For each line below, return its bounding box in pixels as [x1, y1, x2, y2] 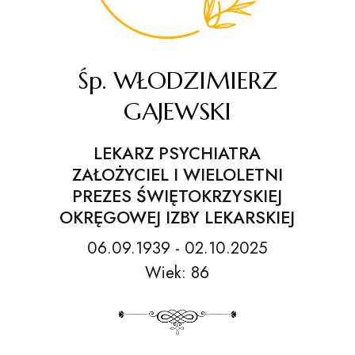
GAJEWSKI [123, 97, 232, 126]
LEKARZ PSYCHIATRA [94, 141, 261, 166]
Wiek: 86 [145, 261, 210, 284]
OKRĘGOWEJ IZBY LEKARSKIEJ [59, 205, 296, 230]
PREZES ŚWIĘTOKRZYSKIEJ [72, 184, 283, 208]
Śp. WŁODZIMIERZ [78, 66, 277, 95]
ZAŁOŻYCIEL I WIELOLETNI [71, 162, 283, 187]
